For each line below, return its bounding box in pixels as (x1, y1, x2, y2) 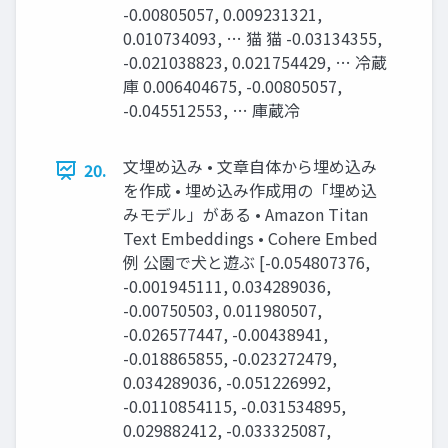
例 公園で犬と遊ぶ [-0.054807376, (123, 250, 370, 275)
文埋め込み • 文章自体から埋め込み (123, 154, 377, 179)
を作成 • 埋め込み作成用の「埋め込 (123, 178, 377, 203)
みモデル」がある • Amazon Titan (123, 202, 368, 227)
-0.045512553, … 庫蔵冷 (123, 98, 300, 123)
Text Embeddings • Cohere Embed (123, 226, 378, 251)
